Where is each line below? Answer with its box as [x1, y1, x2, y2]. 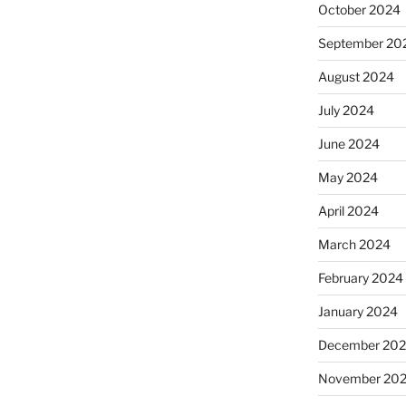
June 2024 [317, 136, 380, 152]
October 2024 [317, 2, 401, 18]
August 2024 [317, 69, 394, 85]
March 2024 [317, 237, 391, 253]
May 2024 [317, 169, 378, 186]
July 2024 [317, 102, 374, 119]
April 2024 [317, 203, 379, 219]
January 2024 [317, 304, 398, 320]
